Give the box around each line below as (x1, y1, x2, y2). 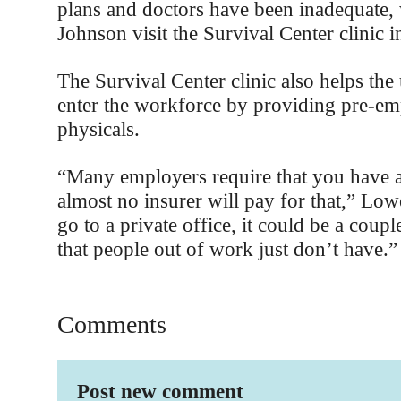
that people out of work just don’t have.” (56, 237, 397, 260)
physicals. (56, 117, 140, 141)
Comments (56, 311, 166, 338)
